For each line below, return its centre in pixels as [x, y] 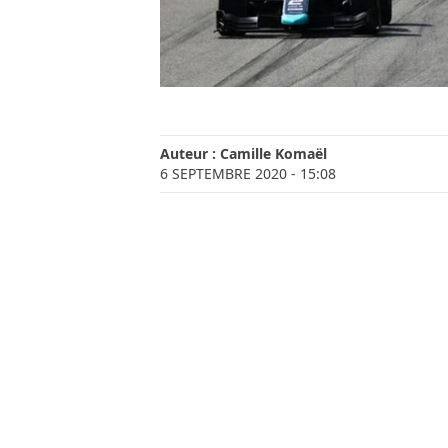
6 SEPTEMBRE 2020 [223, 174]
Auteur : [190, 154]
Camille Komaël [273, 154]
